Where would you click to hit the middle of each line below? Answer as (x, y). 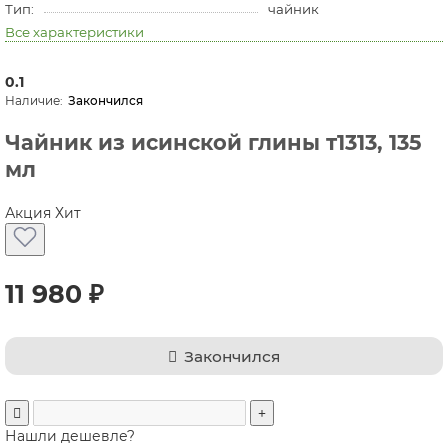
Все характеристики (74, 32)
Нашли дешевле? (70, 436)
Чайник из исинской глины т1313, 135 (213, 143)
